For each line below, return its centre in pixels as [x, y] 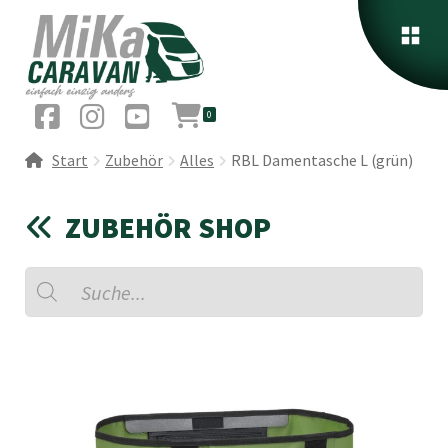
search [49, 292]
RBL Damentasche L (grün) [322, 160]
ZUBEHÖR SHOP [165, 228]
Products [59, 274]
